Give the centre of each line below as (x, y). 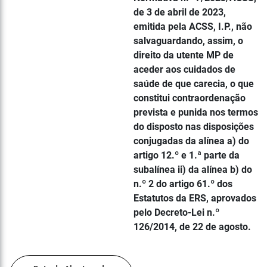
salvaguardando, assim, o (188, 41)
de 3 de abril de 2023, (180, 12)
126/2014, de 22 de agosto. (192, 227)
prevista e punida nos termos (196, 112)
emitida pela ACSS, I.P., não (193, 27)
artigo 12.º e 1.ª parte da (187, 155)
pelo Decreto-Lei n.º (176, 212)
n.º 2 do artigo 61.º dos (183, 184)
